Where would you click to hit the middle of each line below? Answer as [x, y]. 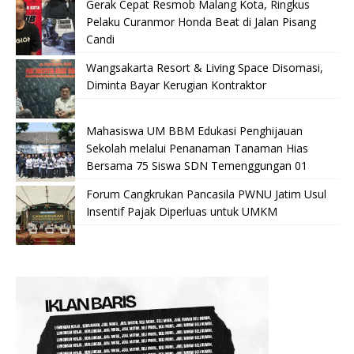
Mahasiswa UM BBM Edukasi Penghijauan [194, 131]
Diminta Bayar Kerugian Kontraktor [176, 85]
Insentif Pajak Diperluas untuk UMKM [182, 212]
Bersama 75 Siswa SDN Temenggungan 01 [197, 166]
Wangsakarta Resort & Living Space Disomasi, [205, 68]
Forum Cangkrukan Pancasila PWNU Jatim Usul [206, 194]
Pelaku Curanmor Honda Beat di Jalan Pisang [201, 22]
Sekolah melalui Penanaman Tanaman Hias [197, 149]
